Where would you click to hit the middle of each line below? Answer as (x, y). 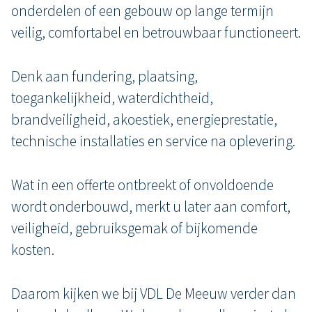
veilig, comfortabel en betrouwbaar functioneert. (156, 32)
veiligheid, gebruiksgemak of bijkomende (134, 228)
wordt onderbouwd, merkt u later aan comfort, (151, 206)
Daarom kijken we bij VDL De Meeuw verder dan (154, 294)
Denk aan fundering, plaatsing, (104, 76)
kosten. (33, 250)
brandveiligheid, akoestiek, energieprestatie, (144, 119)
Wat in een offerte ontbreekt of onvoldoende (142, 185)
